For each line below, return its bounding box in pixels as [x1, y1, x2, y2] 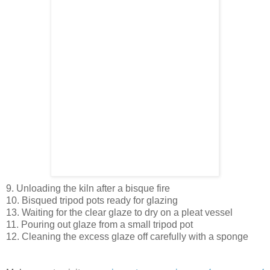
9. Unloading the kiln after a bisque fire [6, 183, 170, 194]
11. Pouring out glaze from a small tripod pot [6, 219, 193, 230]
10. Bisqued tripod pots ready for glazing [6, 195, 178, 206]
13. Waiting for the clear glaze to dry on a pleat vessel [6, 207, 233, 218]
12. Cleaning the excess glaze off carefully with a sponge [6, 231, 248, 242]
